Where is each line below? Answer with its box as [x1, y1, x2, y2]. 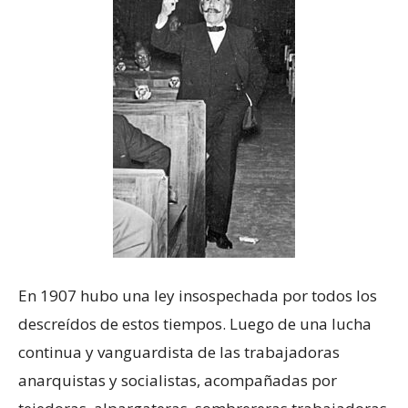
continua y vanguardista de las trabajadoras [18, 342, 340, 363]
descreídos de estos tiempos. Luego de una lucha [18, 313, 372, 335]
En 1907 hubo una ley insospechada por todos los [18, 285, 377, 307]
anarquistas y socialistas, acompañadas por [18, 370, 337, 392]
